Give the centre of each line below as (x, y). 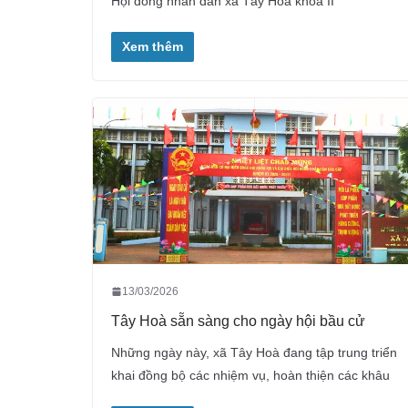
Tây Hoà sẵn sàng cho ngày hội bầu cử (238, 321)
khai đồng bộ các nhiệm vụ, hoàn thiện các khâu (250, 375)
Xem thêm (153, 47)
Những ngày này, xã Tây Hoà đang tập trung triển (254, 352)
